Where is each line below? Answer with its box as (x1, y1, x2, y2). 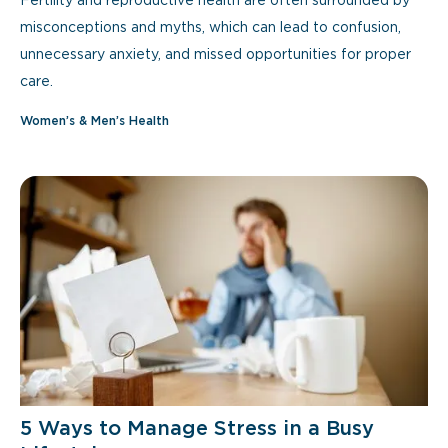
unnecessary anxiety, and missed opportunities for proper (20, 49, 411, 61)
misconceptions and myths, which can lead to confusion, (20, 22, 401, 34)
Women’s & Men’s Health (20, 116, 169, 127)
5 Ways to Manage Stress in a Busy (20, 420, 374, 438)
